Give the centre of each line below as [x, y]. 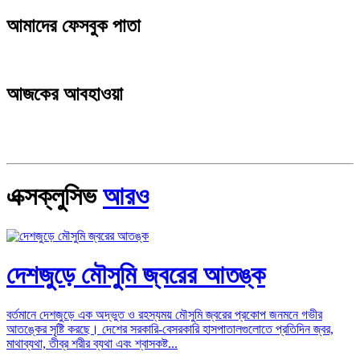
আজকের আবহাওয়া [65, 94]
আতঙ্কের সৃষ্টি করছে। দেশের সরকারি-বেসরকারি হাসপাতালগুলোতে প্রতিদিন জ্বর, [170, 329]
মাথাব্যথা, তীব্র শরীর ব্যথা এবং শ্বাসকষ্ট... [92, 343]
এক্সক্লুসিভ [55, 196]
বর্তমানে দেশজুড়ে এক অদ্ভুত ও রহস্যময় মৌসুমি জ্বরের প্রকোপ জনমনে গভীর [164, 314]
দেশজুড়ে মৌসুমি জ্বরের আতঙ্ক [136, 275]
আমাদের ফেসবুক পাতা [74, 26]
